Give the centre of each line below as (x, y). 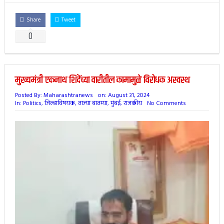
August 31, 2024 (128, 95)
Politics (32, 103)
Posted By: (29, 95)
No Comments (166, 103)
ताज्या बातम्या (92, 103)
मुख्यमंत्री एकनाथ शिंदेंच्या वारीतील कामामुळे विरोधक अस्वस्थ (102, 80)
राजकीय (132, 103)
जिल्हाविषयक (59, 103)
